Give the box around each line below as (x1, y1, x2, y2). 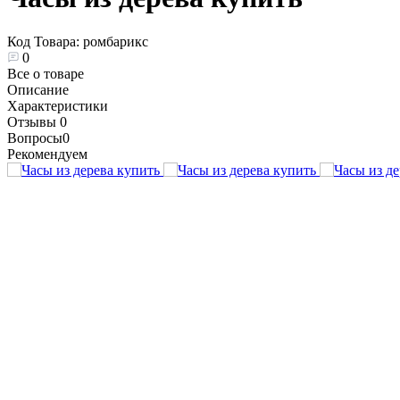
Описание (7, 81, 69, 97)
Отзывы (7, 113, 60, 129)
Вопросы (7, 129, 62, 146)
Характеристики (7, 97, 108, 113)
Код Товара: (7, 33, 83, 49)
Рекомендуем (7, 146, 87, 162)
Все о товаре (7, 65, 84, 81)
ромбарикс (83, 33, 148, 49)
